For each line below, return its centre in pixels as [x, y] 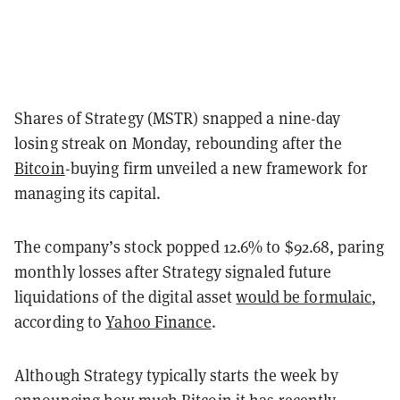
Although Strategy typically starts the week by [176, 375]
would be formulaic [304, 296]
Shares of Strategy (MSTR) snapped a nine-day [178, 118]
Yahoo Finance [158, 321]
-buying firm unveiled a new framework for [216, 168]
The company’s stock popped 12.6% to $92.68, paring [200, 246]
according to [60, 321]
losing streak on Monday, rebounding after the [179, 143]
